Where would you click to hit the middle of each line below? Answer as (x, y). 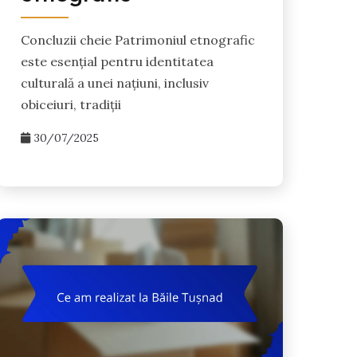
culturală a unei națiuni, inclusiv (114, 83)
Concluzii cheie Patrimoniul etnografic (137, 40)
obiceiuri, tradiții (71, 105)
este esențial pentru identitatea (117, 62)
